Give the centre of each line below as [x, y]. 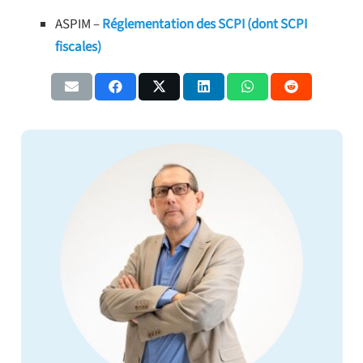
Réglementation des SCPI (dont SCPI [205, 24]
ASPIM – [79, 24]
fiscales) [78, 47]
